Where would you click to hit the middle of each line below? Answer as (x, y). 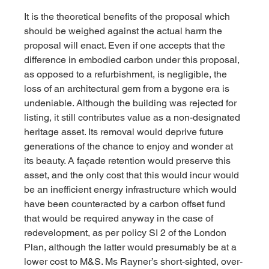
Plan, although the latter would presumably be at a (132, 247)
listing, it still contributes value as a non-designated (134, 118)
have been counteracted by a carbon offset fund (126, 204)
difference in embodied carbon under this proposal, (133, 60)
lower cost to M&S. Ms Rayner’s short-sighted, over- (134, 262)
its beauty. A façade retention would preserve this (129, 161)
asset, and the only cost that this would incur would (133, 175)
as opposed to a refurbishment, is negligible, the (127, 74)
